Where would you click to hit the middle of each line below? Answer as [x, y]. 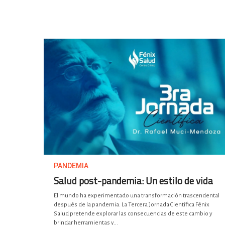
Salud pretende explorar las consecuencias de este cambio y [133, 214]
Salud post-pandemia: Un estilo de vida [133, 181]
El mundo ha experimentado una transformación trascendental [137, 196]
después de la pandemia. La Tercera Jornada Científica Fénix [132, 205]
